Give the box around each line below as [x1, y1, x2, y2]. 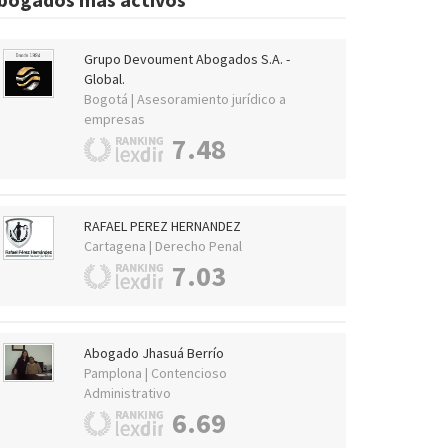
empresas [83, 109, 145, 128]
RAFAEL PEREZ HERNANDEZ [83, 216, 241, 235]
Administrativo [83, 383, 171, 402]
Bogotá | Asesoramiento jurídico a [83, 89, 286, 108]
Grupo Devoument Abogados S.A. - [83, 49, 290, 68]
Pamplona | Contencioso [83, 363, 227, 382]
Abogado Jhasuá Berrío [83, 343, 224, 362]
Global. [83, 69, 125, 88]
